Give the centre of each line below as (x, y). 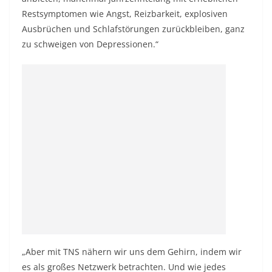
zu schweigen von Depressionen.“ (90, 44)
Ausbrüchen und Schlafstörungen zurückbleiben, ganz (133, 29)
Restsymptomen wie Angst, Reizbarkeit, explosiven (125, 14)
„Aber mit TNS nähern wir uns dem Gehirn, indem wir (132, 252)
